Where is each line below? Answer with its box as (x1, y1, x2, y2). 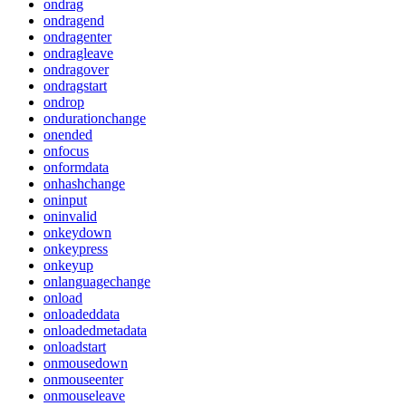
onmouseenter (43, 371, 123, 387)
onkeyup (43, 256, 93, 273)
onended (43, 126, 92, 142)
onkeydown (43, 224, 111, 240)
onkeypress (43, 240, 108, 256)
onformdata (43, 159, 109, 175)
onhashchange (43, 175, 125, 191)
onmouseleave (43, 387, 125, 403)
